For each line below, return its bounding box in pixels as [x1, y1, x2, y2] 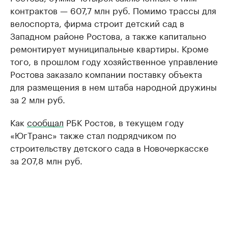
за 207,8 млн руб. [10, 153, 82, 167]
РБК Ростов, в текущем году [64, 115, 184, 129]
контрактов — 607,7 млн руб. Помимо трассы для [10, 3, 216, 17]
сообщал [27, 115, 64, 129]
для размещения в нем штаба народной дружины [10, 79, 217, 93]
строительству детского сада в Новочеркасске [10, 140, 209, 154]
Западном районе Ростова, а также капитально [10, 28, 206, 42]
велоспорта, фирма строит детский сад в [10, 16, 184, 30]
